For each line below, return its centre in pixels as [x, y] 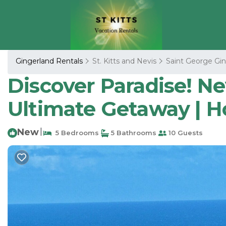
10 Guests [185, 133]
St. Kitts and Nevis [124, 61]
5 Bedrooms [75, 133]
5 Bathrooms [133, 133]
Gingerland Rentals [50, 61]
